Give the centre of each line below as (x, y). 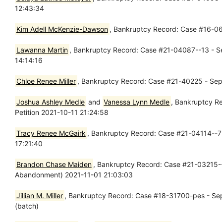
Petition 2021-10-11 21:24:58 (62, 112)
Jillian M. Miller (39, 195)
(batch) (27, 206)
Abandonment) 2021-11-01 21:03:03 (74, 174)
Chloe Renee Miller (46, 81)
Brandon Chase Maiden (54, 164)
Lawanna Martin (42, 50)
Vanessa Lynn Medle (137, 102)
